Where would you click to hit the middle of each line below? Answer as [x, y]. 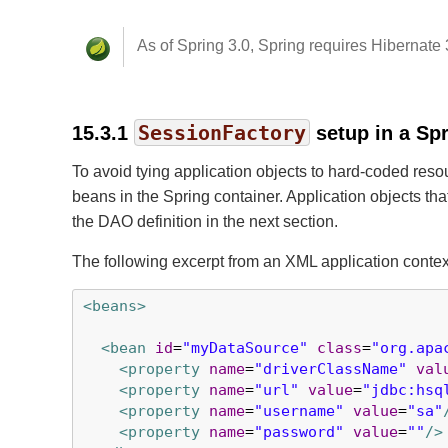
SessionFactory [222, 133]
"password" [299, 432]
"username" [299, 411]
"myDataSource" [245, 348]
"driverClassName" [330, 369]
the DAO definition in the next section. [205, 221]
